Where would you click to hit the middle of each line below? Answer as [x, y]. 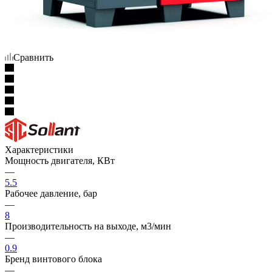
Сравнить [33, 57]
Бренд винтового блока [53, 259]
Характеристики [39, 149]
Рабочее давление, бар [51, 193]
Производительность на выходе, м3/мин [88, 226]
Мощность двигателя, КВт [60, 160]
